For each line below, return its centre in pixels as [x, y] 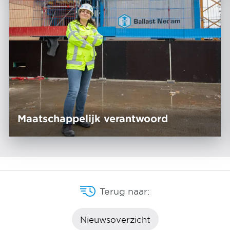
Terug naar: [125, 191]
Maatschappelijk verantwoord [92, 118]
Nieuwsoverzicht [115, 219]
